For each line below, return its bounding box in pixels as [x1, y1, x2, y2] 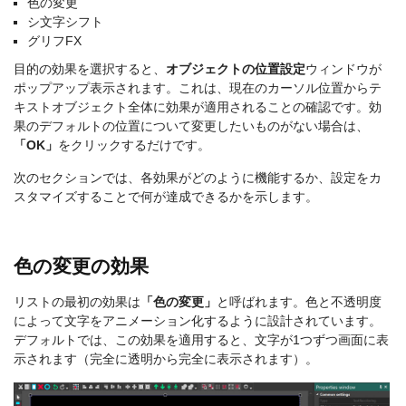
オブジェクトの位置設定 [166, 62, 305, 77]
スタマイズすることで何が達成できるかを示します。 [14, 189, 318, 205]
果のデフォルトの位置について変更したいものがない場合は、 [14, 119, 369, 134]
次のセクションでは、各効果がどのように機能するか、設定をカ [14, 170, 382, 186]
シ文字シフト [27, 14, 103, 30]
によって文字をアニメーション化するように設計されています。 [14, 314, 382, 329]
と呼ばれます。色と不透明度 [217, 295, 382, 310]
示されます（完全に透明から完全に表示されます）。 [14, 352, 318, 367]
